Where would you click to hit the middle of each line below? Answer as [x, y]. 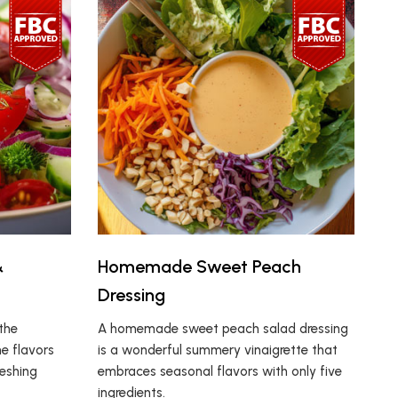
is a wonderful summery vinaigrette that [218, 350]
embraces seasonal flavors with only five [220, 372]
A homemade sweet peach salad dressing [223, 329]
